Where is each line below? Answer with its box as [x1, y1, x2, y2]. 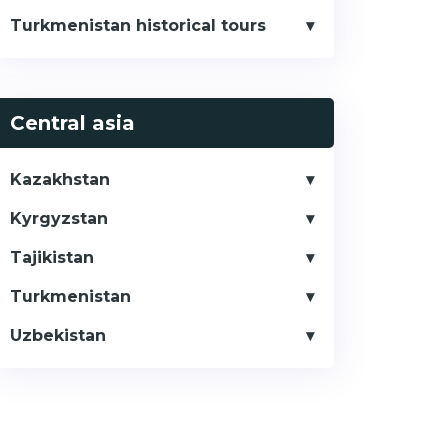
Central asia [10, 111, 135, 135]
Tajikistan [10, 248, 94, 267]
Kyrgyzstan [10, 209, 108, 228]
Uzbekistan [10, 326, 106, 345]
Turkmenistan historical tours [10, 16, 266, 35]
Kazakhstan [10, 170, 110, 189]
